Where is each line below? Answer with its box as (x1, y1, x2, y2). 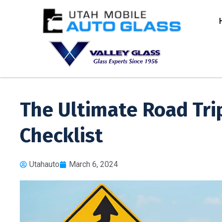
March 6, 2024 (69, 159, 118, 169)
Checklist (20, 123, 103, 148)
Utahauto (29, 159, 59, 169)
